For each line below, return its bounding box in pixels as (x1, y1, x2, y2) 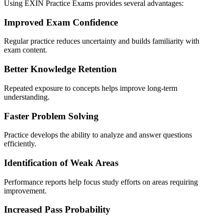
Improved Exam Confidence (4, 17, 118, 27)
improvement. (4, 186, 47, 195)
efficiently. (4, 139, 36, 148)
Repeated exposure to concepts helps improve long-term (4, 83, 177, 92)
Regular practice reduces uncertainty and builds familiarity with (4, 37, 199, 46)
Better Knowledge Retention (4, 64, 117, 75)
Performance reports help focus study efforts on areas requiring (4, 177, 198, 186)
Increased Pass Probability (4, 204, 110, 215)
